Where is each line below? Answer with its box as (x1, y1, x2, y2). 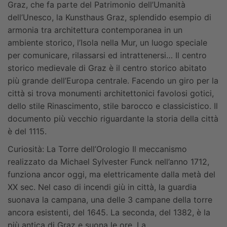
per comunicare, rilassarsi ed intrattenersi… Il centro (8, 50, 207, 61)
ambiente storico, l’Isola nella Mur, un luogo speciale (8, 37, 207, 48)
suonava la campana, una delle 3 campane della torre (8, 195, 212, 205)
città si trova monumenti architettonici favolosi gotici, (8, 88, 214, 99)
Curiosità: (8, 144, 44, 155)
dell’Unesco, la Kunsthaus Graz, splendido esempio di (8, 12, 211, 23)
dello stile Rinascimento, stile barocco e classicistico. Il (8, 101, 218, 111)
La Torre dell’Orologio (44, 144, 130, 155)
